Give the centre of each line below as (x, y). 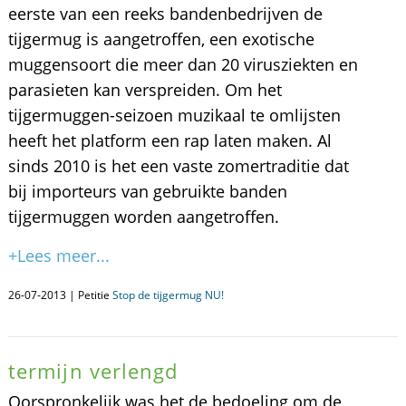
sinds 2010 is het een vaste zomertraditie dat (178, 166)
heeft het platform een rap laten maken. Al (169, 140)
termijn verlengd (93, 371)
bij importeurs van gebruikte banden (147, 191)
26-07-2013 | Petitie (60, 295)
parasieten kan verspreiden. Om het (145, 90)
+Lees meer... (58, 256)
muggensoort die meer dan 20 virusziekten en (183, 64)
